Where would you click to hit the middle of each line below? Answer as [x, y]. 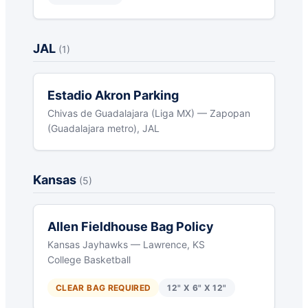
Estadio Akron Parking [113, 96]
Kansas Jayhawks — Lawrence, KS [126, 245]
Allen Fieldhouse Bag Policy [131, 227]
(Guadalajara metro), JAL [103, 129]
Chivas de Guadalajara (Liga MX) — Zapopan [149, 113]
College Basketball [89, 260]
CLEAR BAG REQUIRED [103, 288]
